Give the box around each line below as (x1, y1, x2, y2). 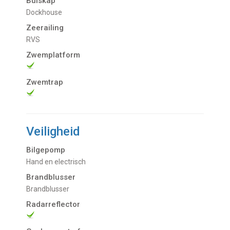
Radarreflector (26, 199, 81, 209)
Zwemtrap (26, 77, 64, 87)
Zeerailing (26, 23, 64, 32)
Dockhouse (31, 8, 63, 16)
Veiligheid (26, 124, 81, 139)
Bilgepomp (26, 145, 66, 155)
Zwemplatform (26, 50, 81, 60)
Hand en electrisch (31, 157, 86, 166)
